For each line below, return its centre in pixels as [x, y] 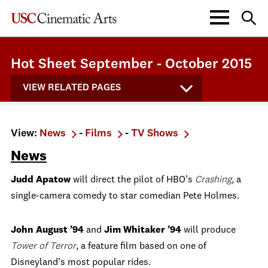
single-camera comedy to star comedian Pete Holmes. [125, 196]
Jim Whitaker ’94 [143, 230]
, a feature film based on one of [141, 246]
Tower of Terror [43, 246]
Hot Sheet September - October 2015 [131, 65]
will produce [210, 230]
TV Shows [155, 133]
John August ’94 [48, 230]
